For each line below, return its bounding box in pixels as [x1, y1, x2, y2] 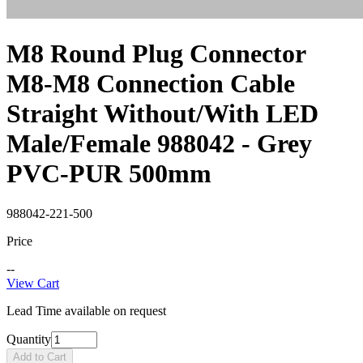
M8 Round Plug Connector [6, 39, 305, 69]
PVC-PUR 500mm [6, 159, 211, 189]
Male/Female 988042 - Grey [6, 129, 312, 159]
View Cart [6, 275, 59, 290]
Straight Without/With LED [6, 99, 318, 129]
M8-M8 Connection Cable [6, 69, 295, 99]
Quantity [6, 331, 51, 346]
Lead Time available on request [6, 303, 166, 318]
